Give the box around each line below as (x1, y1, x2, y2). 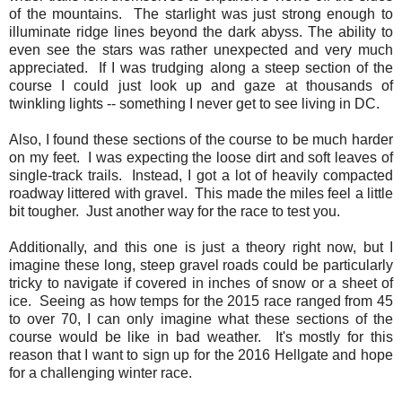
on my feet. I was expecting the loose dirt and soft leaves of (9, 150, 393, 166)
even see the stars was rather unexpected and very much (9, 42, 393, 58)
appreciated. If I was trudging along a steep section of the (9, 60, 393, 76)
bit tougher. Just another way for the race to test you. (9, 204, 340, 220)
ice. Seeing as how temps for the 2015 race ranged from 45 (9, 293, 393, 310)
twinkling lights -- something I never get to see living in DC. (9, 96, 380, 112)
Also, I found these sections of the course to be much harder (9, 132, 393, 148)
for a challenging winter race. (9, 365, 192, 381)
